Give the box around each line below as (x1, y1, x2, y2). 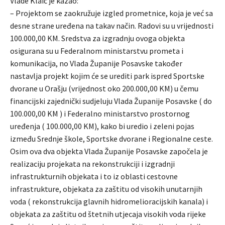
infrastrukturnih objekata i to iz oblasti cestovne (10, 171, 178, 181)
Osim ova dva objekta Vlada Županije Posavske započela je (10, 146, 208, 156)
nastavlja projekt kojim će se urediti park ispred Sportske (10, 70, 204, 81)
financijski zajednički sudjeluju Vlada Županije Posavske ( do (10, 95, 212, 106)
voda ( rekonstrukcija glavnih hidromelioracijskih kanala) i (10, 196, 208, 206)
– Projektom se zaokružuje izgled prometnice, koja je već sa (10, 8, 213, 18)
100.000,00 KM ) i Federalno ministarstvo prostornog (10, 108, 190, 119)
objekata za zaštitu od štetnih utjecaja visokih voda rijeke (10, 208, 206, 219)
